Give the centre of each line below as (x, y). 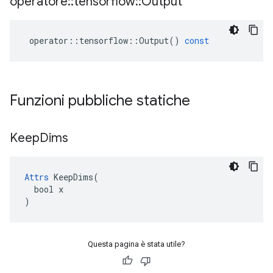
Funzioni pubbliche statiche (102, 101)
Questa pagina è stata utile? (136, 244)
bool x (44, 189)
